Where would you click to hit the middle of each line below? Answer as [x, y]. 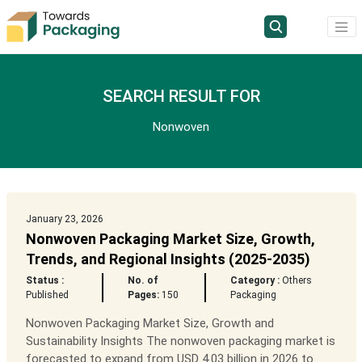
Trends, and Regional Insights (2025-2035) [168, 259]
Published [47, 295]
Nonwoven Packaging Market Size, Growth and [149, 324]
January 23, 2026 [64, 219]
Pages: [144, 295]
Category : [255, 281]
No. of [143, 281]
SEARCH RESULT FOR [181, 97]
